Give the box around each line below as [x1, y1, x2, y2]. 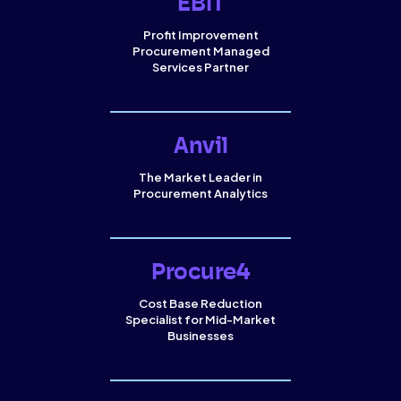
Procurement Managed [132, 44, 269, 59]
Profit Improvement [142, 28, 259, 43]
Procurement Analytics [132, 186, 268, 201]
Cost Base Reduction [139, 296, 262, 311]
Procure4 [150, 261, 251, 286]
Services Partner [152, 60, 249, 75]
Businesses [167, 328, 234, 344]
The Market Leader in [138, 170, 262, 185]
